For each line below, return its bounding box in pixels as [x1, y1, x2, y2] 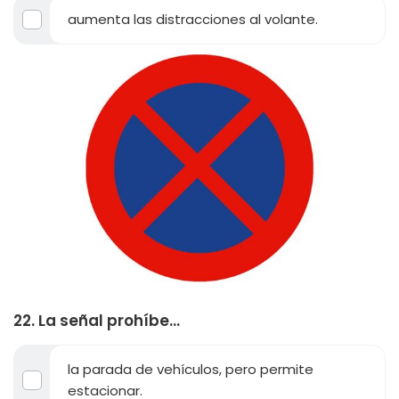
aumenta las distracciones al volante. [68, 9, 318, 28]
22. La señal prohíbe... [13, 310, 180, 332]
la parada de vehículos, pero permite [68, 360, 313, 379]
